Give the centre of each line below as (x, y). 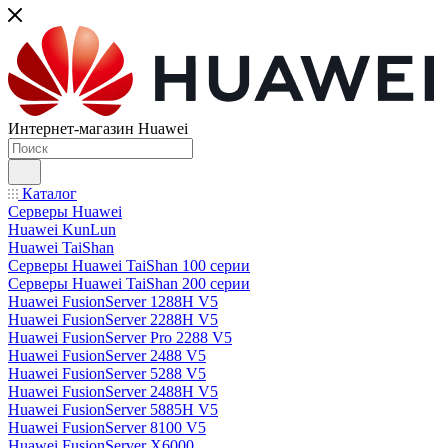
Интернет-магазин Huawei (98, 128)
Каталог (47, 193)
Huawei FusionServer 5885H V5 (113, 409)
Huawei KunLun (62, 229)
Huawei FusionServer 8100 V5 (107, 427)
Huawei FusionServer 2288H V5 (113, 319)
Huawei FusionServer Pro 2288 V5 (120, 337)
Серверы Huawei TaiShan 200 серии (129, 283)
